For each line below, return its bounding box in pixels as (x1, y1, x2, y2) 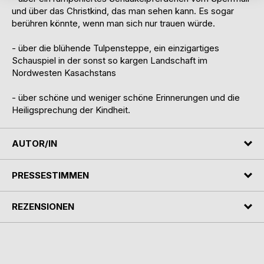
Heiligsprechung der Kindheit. (12, 104, 130, 115)
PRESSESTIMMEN (12, 169, 89, 181)
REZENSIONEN (12, 201, 74, 213)
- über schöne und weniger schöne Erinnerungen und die (12, 91, 240, 103)
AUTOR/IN (12, 138, 57, 150)
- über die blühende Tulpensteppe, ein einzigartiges (12, 42, 219, 54)
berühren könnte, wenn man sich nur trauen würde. (12, 17, 215, 29)
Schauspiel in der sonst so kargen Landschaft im (12, 54, 207, 66)
